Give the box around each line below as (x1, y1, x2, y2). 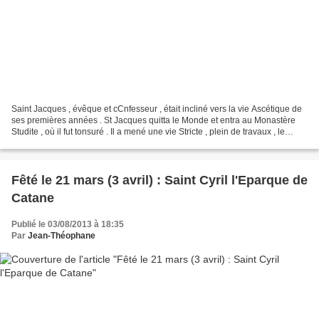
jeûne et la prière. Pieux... (11, 138, 110, 149)
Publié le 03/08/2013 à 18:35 (11, 219, 124, 230)
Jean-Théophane (28, 231, 95, 241)
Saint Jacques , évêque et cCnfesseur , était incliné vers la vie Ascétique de (11, 104, 302, 115)
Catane (11, 191, 54, 206)
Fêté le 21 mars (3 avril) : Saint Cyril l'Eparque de (11, 173, 308, 188)
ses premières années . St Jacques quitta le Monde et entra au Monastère (11, 115, 296, 126)
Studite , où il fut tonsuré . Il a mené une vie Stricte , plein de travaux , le (11, 127, 285, 137)
